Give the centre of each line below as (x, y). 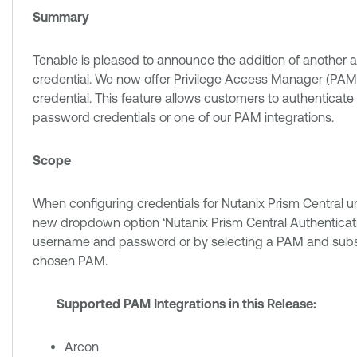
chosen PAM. (70, 261)
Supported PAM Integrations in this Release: (186, 304)
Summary (61, 17)
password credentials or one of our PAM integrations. (183, 117)
